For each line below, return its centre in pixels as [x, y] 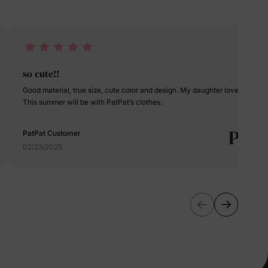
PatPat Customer [52, 133]
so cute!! [41, 74]
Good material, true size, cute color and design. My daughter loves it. [101, 90]
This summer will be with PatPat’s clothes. [92, 102]
